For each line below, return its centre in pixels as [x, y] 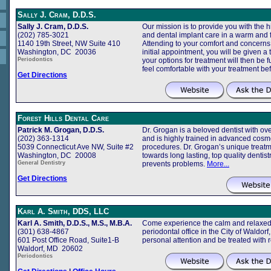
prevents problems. [175, 164]
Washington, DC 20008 [57, 155]
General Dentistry [41, 162]
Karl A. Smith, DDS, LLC [63, 211]
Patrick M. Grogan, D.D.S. [61, 130]
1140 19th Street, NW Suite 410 [69, 43]
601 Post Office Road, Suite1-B [68, 240]
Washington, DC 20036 [57, 52]
